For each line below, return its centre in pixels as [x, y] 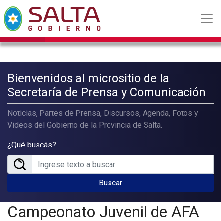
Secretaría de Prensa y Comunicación [107, 92]
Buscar [110, 183]
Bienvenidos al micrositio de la [88, 78]
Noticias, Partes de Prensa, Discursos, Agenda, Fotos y [103, 113]
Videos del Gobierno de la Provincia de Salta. [85, 125]
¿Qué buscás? [32, 145]
